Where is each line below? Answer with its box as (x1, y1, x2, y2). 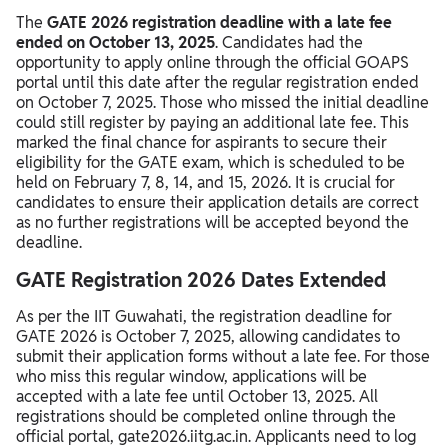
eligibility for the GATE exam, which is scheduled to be (16, 151, 405, 173)
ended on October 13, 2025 (16, 31, 215, 53)
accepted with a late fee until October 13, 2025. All (16, 385, 378, 407)
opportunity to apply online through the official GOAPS (16, 51, 409, 73)
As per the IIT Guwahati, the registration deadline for (16, 305, 392, 327)
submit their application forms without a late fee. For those (16, 345, 430, 367)
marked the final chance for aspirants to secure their (16, 131, 387, 153)
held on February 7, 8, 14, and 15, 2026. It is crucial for (16, 171, 395, 193)
